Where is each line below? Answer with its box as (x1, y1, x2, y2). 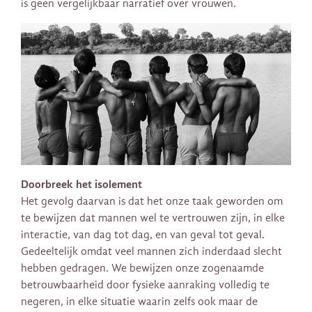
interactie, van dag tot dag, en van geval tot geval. (21, 228, 265, 241)
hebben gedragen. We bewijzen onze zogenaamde (21, 261, 264, 274)
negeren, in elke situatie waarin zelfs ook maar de (21, 295, 258, 308)
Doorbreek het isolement (21, 177, 142, 191)
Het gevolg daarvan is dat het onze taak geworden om (21, 194, 283, 208)
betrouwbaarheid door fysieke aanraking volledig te (21, 278, 270, 291)
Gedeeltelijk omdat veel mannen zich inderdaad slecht (21, 244, 282, 258)
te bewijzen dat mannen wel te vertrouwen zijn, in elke (21, 211, 285, 224)
